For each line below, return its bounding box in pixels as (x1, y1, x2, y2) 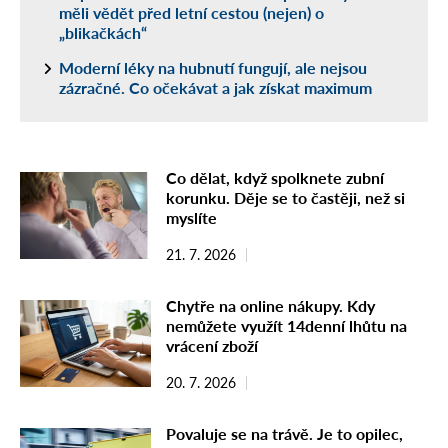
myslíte (166, 207, 217, 227)
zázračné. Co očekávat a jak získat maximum (59, 77, 372, 97)
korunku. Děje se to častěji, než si (166, 187, 405, 207)
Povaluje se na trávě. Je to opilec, (166, 423, 403, 443)
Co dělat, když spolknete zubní (166, 167, 384, 187)
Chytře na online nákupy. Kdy (166, 295, 375, 315)
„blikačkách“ (59, 22, 147, 42)
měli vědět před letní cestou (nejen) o (59, 2, 324, 22)
